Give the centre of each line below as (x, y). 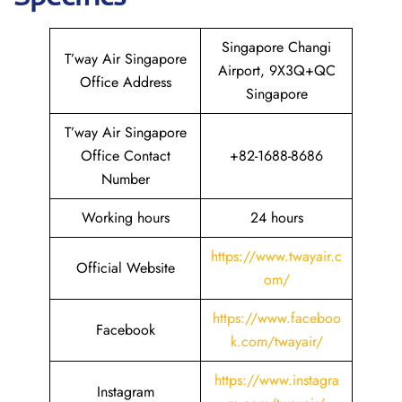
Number (125, 179)
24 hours (276, 218)
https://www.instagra (276, 380)
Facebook (125, 330)
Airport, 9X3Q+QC (276, 70)
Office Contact (125, 156)
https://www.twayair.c (276, 256)
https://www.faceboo (276, 318)
